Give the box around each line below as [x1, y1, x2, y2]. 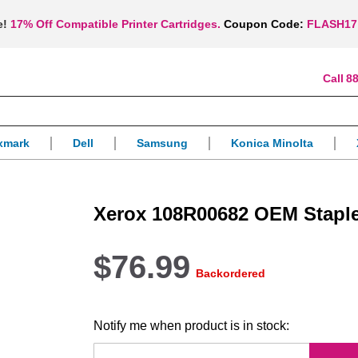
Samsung [137, 137, 188, 150]
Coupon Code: [224, 18, 304, 30]
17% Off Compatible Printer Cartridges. [10, 18, 221, 30]
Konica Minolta [231, 137, 313, 150]
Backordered [196, 267, 266, 280]
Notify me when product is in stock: [93, 319, 290, 333]
